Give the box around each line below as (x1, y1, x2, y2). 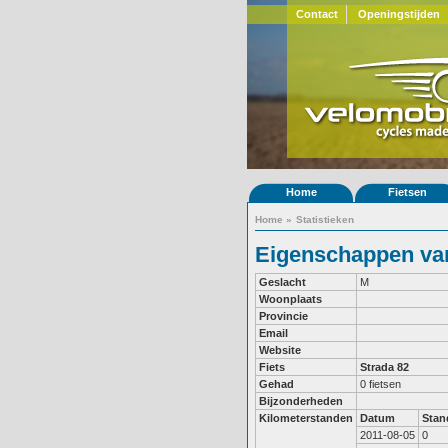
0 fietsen (360, 378, 401, 390)
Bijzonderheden (259, 395, 343, 407)
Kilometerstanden (259, 412, 353, 424)
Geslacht (259, 276, 306, 288)
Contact (295, 8, 338, 20)
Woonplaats (259, 293, 322, 305)
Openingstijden (358, 8, 440, 20)
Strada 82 (360, 361, 409, 373)
